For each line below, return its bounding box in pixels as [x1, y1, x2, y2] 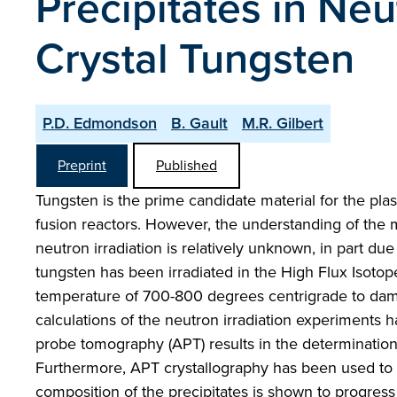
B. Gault [171, 112, 228, 135]
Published [156, 155, 217, 175]
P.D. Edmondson [43, 112, 157, 135]
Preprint [58, 155, 106, 175]
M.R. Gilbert [242, 112, 323, 135]
